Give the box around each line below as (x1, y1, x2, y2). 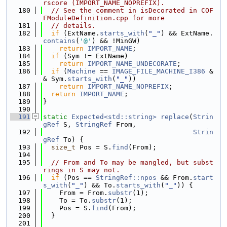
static (43, 113, 67, 121)
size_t (51, 143, 75, 151)
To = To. (43, 197, 92, 204)
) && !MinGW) (92, 37, 140, 45)
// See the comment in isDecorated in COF (51, 7, 213, 14)
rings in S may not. (43, 166, 120, 174)
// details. (51, 22, 96, 29)
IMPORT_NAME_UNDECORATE (88, 60, 177, 67)
